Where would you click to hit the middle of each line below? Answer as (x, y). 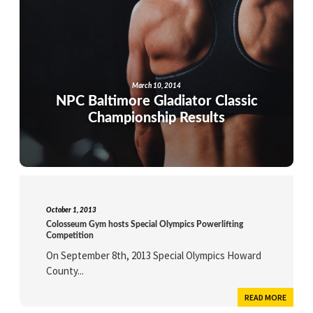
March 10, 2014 (156, 86)
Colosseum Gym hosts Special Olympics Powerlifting (145, 225)
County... (65, 271)
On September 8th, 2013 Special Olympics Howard (154, 256)
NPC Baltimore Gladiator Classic (156, 102)
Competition (70, 236)
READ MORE (265, 298)
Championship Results (156, 118)
